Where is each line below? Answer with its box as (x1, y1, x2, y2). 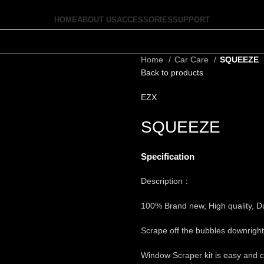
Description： (141, 176, 191, 186)
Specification (141, 151, 194, 161)
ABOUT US (77, 15, 117, 24)
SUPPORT (173, 15, 210, 24)
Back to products (141, 68, 203, 77)
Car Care (174, 55, 211, 64)
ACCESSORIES (117, 15, 173, 24)
